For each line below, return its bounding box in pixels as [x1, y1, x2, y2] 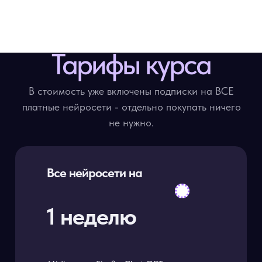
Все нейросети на [47, 165, 142, 180]
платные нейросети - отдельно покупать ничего [22, 101, 241, 113]
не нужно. [109, 116, 154, 129]
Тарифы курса [51, 46, 211, 81]
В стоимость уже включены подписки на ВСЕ [29, 85, 234, 97]
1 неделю [47, 202, 136, 230]
